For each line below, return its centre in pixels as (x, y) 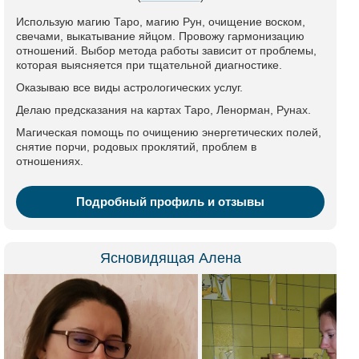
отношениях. (50, 161)
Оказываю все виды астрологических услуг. (129, 87)
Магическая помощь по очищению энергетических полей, (169, 132)
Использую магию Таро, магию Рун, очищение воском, (161, 22)
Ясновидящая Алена (170, 258)
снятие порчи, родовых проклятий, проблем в (136, 147)
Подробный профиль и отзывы (170, 202)
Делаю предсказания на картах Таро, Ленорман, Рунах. (163, 110)
